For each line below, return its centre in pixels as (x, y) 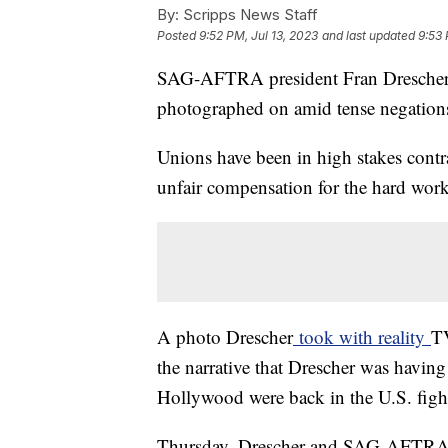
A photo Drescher (225, 336)
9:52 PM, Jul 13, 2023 (258, 35)
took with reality (362, 336)
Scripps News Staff (248, 14)
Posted (178, 35)
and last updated (368, 35)
